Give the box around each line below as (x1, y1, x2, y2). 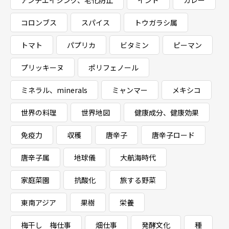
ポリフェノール (88, 62, 139, 73)
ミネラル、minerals (21, 85, 87, 95)
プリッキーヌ (21, 62, 64, 73)
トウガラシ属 (134, 17, 177, 28)
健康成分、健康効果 (134, 107, 199, 118)
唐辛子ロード (152, 130, 195, 140)
